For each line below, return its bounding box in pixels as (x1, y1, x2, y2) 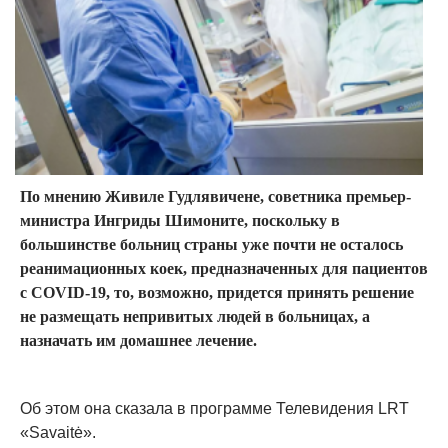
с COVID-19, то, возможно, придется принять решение (20, 284, 414, 301)
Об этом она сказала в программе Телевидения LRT (20, 400, 409, 417)
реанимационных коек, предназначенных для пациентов (20, 260, 428, 277)
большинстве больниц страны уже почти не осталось (20, 236, 403, 253)
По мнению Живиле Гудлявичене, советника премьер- (20, 188, 411, 205)
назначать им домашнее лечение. (20, 332, 257, 349)
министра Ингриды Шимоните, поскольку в (20, 212, 340, 229)
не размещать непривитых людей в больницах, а (20, 308, 370, 325)
